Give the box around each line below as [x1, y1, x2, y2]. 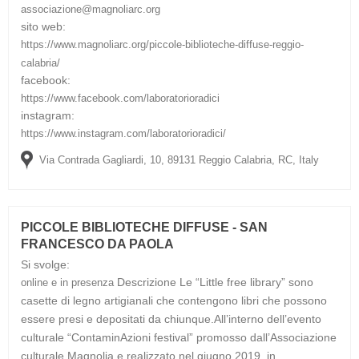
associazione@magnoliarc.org [21, 2, 160, 15]
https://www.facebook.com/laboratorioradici [21, 91, 220, 104]
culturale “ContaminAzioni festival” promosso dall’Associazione [21, 330, 337, 344]
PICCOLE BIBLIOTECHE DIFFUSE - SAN [21, 220, 268, 234]
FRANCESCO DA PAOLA [21, 236, 174, 251]
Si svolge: [21, 257, 70, 271]
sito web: [21, 19, 66, 33]
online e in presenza [21, 276, 117, 288]
